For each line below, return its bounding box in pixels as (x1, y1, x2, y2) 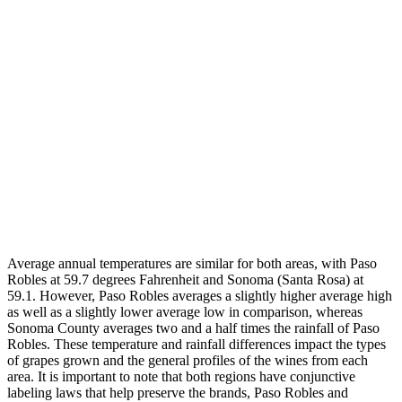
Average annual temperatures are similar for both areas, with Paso (7, 256, 377, 272)
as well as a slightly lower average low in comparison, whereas (7, 304, 363, 320)
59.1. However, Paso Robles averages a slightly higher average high (7, 288, 392, 304)
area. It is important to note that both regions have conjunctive (7, 369, 355, 385)
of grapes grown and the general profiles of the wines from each (7, 353, 368, 369)
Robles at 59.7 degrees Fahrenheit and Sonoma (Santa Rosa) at (7, 272, 363, 288)
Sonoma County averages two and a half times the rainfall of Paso (7, 320, 380, 336)
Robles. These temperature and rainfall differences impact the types (7, 336, 386, 353)
